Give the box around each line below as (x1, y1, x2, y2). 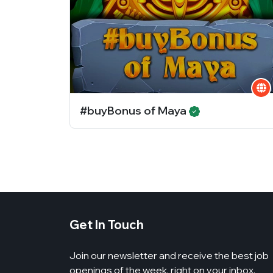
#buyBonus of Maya (80, 103, 189, 118)
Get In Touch (69, 216, 144, 232)
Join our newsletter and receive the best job (69, 249, 269, 261)
